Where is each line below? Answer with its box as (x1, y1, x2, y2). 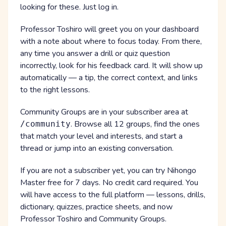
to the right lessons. (20, 84, 90, 96)
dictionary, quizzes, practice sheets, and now (20, 201, 173, 213)
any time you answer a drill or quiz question (20, 48, 170, 60)
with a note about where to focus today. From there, (20, 36, 202, 47)
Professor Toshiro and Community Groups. (20, 213, 166, 225)
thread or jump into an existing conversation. (20, 143, 174, 154)
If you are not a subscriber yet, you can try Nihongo (20, 165, 196, 177)
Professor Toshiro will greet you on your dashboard (20, 24, 199, 35)
